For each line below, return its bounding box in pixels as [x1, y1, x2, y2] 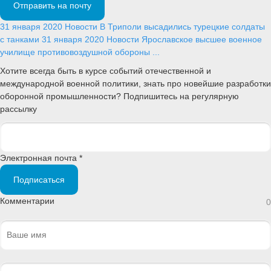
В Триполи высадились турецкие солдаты [100, 21, 265, 31]
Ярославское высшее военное [142, 34, 262, 44]
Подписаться [13, 174, 65, 184]
